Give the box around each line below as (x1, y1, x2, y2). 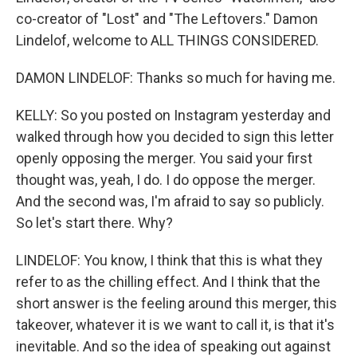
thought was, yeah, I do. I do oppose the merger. (16, 171, 316, 188)
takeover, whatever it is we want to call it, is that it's (16, 316, 335, 333)
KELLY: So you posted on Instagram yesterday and (16, 107, 331, 124)
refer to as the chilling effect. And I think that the (16, 273, 320, 290)
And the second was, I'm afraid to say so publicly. (16, 193, 324, 210)
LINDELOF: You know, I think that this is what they (16, 252, 323, 269)
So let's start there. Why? (16, 214, 173, 231)
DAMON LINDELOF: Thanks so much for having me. (16, 69, 335, 86)
